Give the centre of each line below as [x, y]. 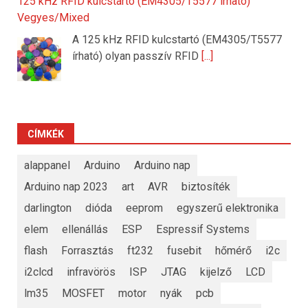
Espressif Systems [203, 229]
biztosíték [206, 186]
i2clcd [38, 272]
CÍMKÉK [46, 134]
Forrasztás [87, 250]
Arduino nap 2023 [66, 186]
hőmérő [233, 250]
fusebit [184, 250]
